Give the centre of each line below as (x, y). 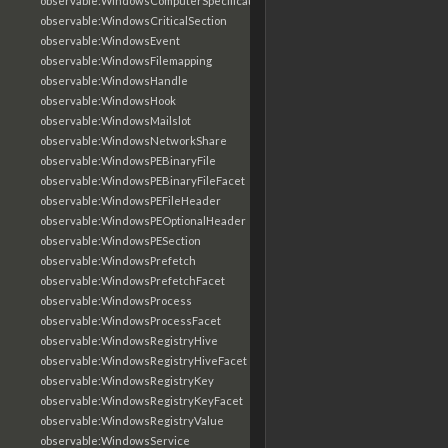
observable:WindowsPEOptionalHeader (143, 220)
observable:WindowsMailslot (115, 120)
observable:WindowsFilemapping (126, 60)
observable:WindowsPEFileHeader (130, 200)
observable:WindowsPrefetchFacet (132, 280)
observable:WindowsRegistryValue (132, 420)
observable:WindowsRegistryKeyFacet (141, 400)
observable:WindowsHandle (114, 80)
